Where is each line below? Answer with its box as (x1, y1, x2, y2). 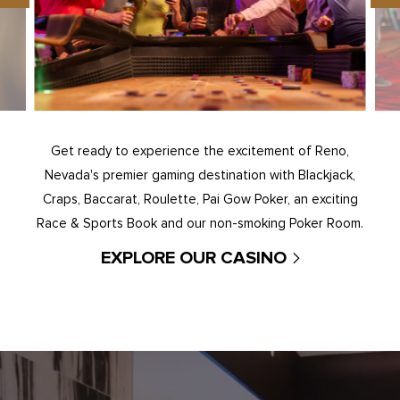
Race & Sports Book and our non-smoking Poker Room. (37, 214, 363, 231)
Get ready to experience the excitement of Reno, (51, 142, 349, 159)
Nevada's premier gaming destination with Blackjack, (45, 166, 355, 183)
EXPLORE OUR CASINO (100, 246, 287, 269)
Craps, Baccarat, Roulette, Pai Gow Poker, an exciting (42, 190, 358, 207)
